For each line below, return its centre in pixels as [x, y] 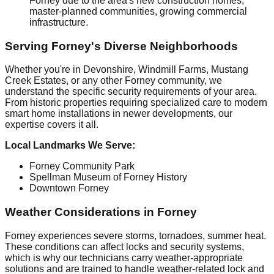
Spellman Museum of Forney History [108, 177]
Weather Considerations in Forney [101, 212]
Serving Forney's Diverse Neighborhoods [121, 46]
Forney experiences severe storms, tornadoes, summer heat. [135, 235]
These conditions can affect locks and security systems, [124, 246]
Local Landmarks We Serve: [70, 146]
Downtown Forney [69, 188]
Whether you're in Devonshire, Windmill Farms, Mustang [127, 70]
